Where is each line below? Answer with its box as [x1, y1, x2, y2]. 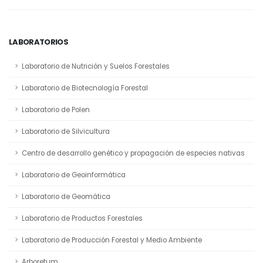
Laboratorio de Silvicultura [22, 126, 110, 136]
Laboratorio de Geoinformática [22, 170, 126, 180]
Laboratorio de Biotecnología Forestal [22, 83, 148, 93]
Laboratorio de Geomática [22, 191, 110, 201]
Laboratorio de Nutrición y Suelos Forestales [22, 61, 170, 71]
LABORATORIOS [9, 36, 69, 48]
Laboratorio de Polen [22, 104, 90, 114]
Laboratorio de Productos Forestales [22, 213, 143, 223]
